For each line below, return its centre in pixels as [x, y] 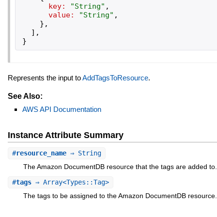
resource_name [41, 153]
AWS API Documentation [62, 109]
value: [61, 15]
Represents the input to [45, 77]
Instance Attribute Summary [65, 135]
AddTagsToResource [115, 77]
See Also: [25, 96]
